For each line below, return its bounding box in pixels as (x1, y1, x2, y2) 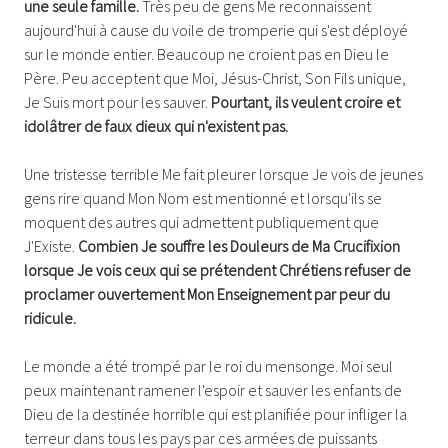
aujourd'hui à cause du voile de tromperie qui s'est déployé (24, 19, 408, 40)
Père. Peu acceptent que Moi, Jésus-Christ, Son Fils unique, (24, 67, 406, 88)
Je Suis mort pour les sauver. (24, 91, 211, 112)
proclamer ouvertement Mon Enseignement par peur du (24, 283, 390, 304)
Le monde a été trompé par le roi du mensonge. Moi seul (24, 355, 393, 376)
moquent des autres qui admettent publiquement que (24, 211, 379, 232)
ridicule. (24, 307, 79, 328)
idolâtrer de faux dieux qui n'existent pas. (24, 115, 291, 136)
